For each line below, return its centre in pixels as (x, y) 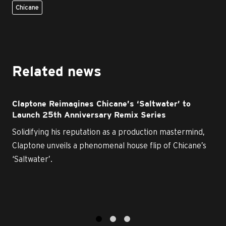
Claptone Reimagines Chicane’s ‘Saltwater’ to (101, 104)
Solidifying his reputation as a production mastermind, (108, 132)
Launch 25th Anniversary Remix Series (89, 115)
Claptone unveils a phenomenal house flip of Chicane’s (109, 145)
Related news (57, 72)
